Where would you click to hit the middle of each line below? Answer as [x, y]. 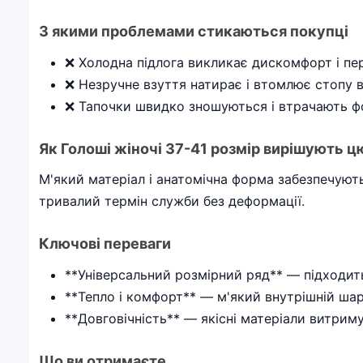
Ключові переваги [105, 243]
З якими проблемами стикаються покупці [194, 31]
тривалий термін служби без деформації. [172, 201]
